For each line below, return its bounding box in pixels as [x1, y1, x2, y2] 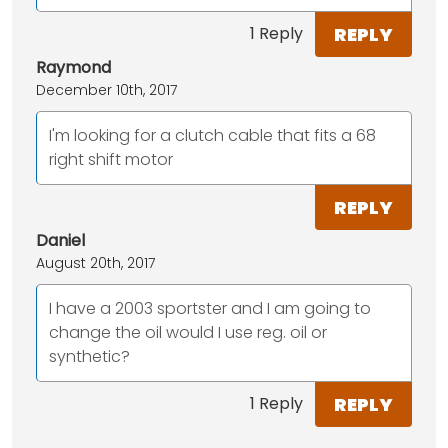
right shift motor [49, 147, 173, 171]
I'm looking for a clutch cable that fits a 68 [49, 123, 376, 147]
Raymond [36, 55, 111, 79]
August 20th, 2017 [36, 252, 155, 273]
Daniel [36, 228, 85, 252]
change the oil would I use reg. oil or [49, 320, 327, 344]
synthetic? [49, 344, 130, 368]
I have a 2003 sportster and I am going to [49, 296, 371, 320]
